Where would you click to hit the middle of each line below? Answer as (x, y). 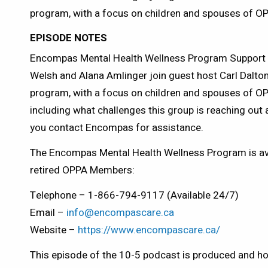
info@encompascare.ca (121, 213)
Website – (54, 230)
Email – (48, 213)
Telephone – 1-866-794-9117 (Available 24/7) (135, 196)
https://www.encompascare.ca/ (149, 230)
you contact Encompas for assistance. (117, 128)
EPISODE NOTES (69, 38)
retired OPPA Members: (83, 170)
